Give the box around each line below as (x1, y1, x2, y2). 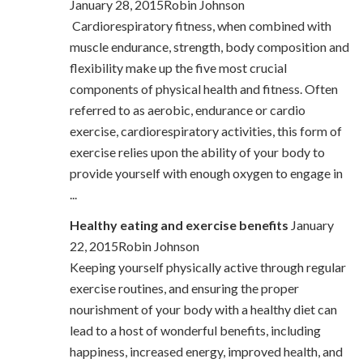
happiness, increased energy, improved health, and (69, 344, 343, 360)
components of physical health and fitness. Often (69, 81, 338, 97)
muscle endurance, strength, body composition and (69, 39, 349, 55)
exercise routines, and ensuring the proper (69, 280, 299, 297)
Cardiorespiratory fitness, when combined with (69, 18, 331, 34)
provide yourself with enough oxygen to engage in (69, 165, 343, 181)
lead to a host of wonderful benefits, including (69, 322, 321, 339)
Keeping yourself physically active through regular (69, 259, 346, 275)
